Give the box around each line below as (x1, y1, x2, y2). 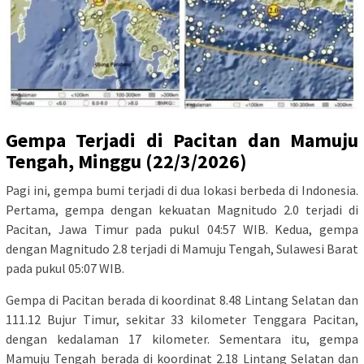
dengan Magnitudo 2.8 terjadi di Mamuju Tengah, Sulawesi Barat (6, 240, 358, 258)
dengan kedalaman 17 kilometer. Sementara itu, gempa (6, 331, 358, 348)
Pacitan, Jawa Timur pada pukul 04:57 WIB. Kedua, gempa (6, 221, 358, 238)
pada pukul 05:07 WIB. (6, 260, 124, 277)
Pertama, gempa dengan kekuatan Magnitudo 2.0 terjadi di (6, 201, 358, 219)
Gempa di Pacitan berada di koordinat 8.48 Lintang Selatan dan (6, 292, 358, 309)
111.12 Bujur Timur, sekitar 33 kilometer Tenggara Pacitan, (6, 311, 358, 328)
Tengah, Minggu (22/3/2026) (6, 149, 247, 175)
